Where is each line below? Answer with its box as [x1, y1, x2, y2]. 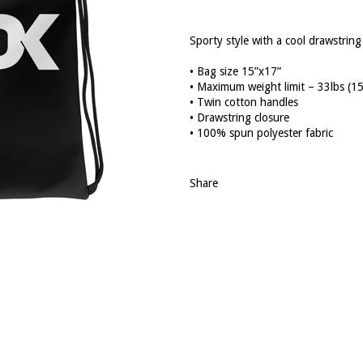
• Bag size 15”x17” [190, 64, 281, 78]
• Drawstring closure [190, 110, 289, 124]
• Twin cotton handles [190, 95, 298, 109]
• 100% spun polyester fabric [190, 126, 333, 139]
